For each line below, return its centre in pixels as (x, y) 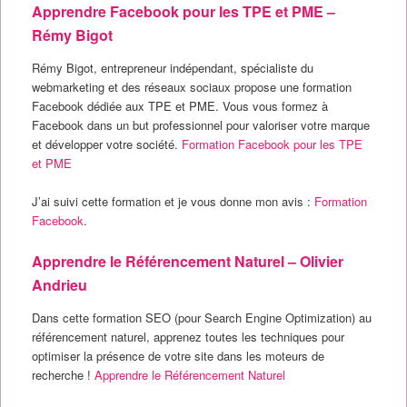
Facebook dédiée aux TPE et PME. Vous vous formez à (179, 106)
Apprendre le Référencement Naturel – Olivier (187, 261)
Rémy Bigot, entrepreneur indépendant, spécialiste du (172, 68)
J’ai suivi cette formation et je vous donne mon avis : (173, 202)
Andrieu (59, 284)
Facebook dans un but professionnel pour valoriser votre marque (200, 125)
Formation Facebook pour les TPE (272, 144)
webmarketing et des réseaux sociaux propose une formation (191, 87)
